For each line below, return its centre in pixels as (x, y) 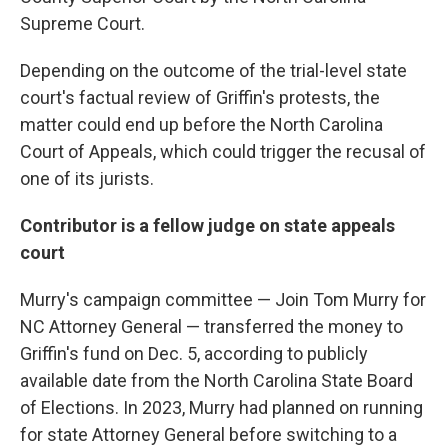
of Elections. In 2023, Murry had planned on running (221, 408)
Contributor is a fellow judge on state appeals (207, 226)
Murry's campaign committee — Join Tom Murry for (223, 300)
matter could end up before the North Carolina (201, 125)
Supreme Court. (82, 24)
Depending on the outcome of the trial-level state (213, 71)
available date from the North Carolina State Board (216, 381)
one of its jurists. (87, 179)
